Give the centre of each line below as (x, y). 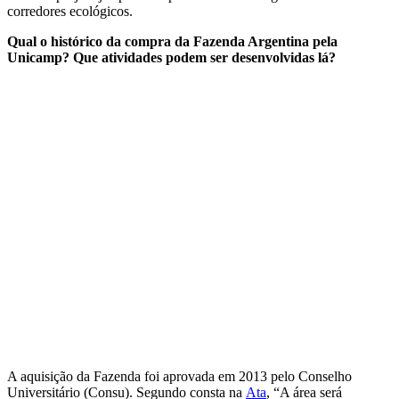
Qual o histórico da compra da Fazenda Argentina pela (172, 41)
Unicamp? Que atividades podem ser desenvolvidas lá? (171, 57)
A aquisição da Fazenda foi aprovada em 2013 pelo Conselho (179, 376)
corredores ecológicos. (70, 11)
